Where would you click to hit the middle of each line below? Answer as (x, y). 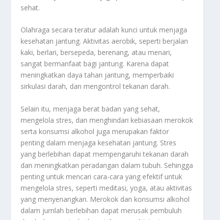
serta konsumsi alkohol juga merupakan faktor (95, 131)
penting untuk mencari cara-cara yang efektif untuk (102, 176)
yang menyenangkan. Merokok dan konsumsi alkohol (105, 199)
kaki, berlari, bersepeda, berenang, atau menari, (96, 53)
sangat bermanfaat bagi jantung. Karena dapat (95, 64)
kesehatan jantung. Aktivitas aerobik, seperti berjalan (105, 41)
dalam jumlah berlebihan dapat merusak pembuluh (101, 210)
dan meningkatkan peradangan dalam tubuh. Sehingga (107, 165)
